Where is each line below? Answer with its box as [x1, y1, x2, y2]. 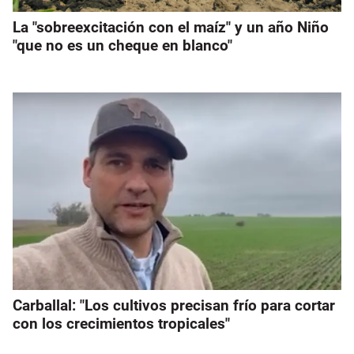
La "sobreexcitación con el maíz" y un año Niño [13, 18, 329, 37]
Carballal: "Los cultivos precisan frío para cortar [13, 296, 335, 315]
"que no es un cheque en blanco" [13, 36, 232, 55]
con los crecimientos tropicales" [13, 314, 230, 333]
